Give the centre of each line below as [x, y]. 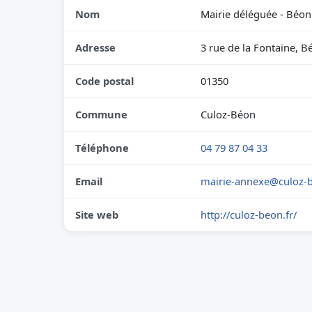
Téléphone [102, 148]
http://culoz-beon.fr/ [249, 214]
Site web [97, 214]
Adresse [95, 47]
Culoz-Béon [228, 114]
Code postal [104, 81]
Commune [101, 114]
